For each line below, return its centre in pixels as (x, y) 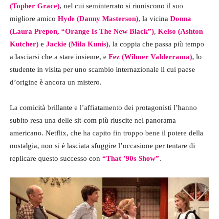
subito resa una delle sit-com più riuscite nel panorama (93, 120)
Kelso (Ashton (180, 31)
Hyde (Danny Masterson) (98, 18)
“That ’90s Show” (131, 158)
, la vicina (154, 18)
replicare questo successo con (56, 158)
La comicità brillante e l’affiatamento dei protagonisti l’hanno (103, 107)
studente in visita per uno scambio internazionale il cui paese (102, 69)
